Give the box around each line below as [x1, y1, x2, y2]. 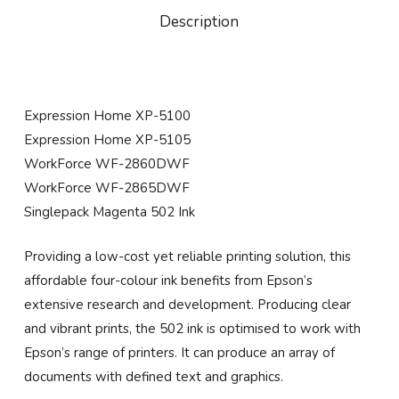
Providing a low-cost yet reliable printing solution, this [23, 247, 351, 265]
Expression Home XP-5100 [23, 107, 191, 126]
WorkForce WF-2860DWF [23, 155, 190, 174]
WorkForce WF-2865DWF [23, 179, 190, 198]
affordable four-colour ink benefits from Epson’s [23, 271, 313, 289]
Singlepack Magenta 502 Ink [23, 203, 195, 222]
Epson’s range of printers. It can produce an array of [23, 343, 335, 362]
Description [159, 12, 240, 33]
